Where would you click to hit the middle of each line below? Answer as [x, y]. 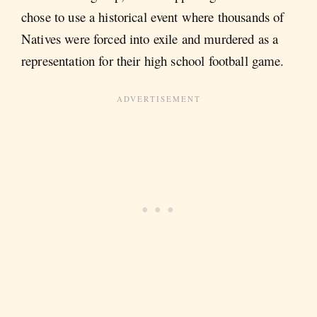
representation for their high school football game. [153, 60]
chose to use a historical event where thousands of [153, 16]
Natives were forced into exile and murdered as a [150, 38]
